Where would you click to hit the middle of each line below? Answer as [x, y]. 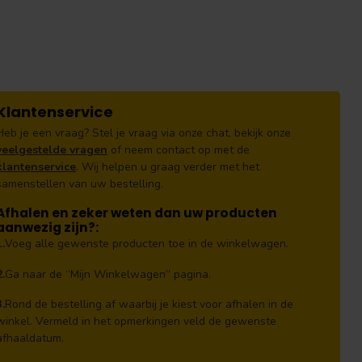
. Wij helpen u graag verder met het [168, 167]
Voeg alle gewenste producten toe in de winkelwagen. [147, 243]
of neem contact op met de [179, 150]
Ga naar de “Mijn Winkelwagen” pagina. [108, 274]
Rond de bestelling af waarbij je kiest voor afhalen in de [149, 305]
